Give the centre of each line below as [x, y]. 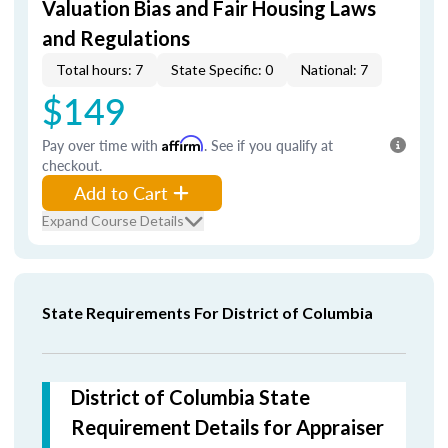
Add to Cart [121, 192]
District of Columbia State [190, 397]
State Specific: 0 [222, 69]
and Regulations [116, 38]
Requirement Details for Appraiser [227, 427]
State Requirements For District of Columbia [207, 312]
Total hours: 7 [99, 69]
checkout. [72, 165]
